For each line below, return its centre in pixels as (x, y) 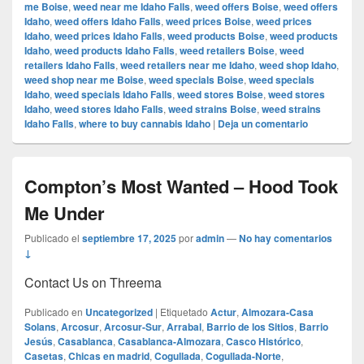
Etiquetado (184, 312)
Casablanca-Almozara (169, 342)
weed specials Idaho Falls (113, 95)
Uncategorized (119, 312)
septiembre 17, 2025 (129, 238)
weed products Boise (216, 36)
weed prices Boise (208, 22)
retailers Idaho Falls (70, 65)
